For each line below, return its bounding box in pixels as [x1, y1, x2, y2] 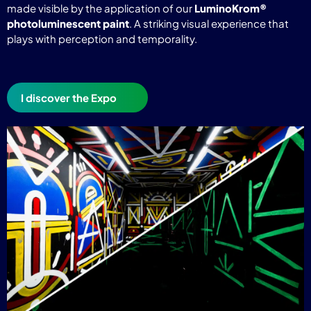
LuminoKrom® [194, 1, 267, 15]
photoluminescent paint [7, 17, 129, 30]
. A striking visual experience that [129, 17, 289, 30]
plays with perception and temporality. [7, 32, 197, 45]
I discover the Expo [21, 91, 117, 104]
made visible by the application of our [7, 1, 194, 15]
